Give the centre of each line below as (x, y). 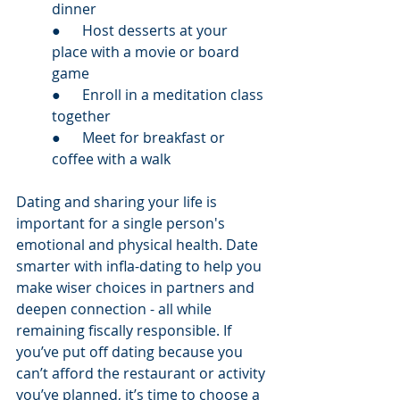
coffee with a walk (111, 159)
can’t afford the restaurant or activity (142, 373)
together (81, 116)
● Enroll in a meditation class (159, 95)
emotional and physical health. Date (139, 245)
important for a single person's (122, 223)
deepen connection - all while (116, 309)
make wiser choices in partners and (137, 287)
